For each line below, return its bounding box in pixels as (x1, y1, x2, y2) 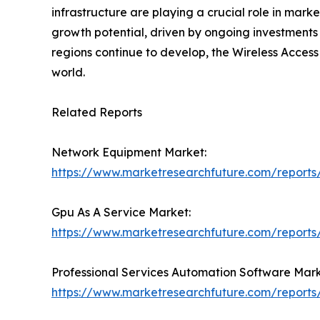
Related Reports (51, 104, 142, 119)
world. (51, 64, 85, 79)
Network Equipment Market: (51, 144, 206, 159)
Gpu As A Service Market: (51, 204, 191, 219)
